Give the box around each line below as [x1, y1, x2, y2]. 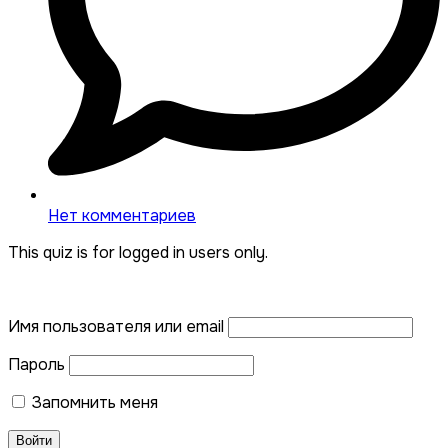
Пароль [8, 353, 65, 375]
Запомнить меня [28, 391, 158, 413]
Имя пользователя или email [8, 315, 224, 337]
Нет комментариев [48, 204, 196, 226]
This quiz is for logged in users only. [8, 241, 268, 263]
